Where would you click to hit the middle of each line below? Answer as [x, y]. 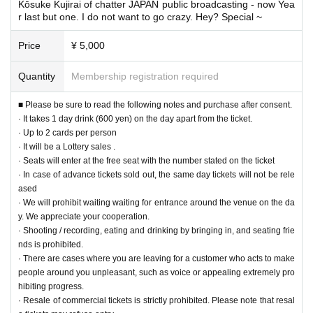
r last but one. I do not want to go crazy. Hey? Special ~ [140, 16]
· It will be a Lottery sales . [67, 146]
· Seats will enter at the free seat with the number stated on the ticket [146, 160]
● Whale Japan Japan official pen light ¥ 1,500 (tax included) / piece [142, 10]
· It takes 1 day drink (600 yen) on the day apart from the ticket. [135, 118]
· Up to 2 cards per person [67, 132]
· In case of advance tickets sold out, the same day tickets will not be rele [156, 174]
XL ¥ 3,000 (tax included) [167, 24]
